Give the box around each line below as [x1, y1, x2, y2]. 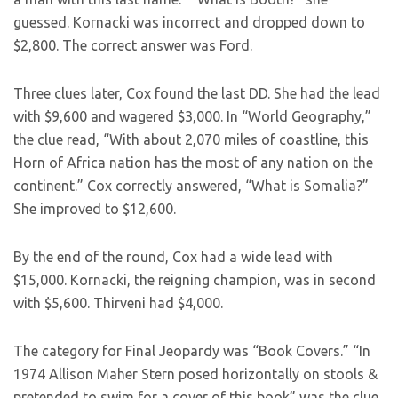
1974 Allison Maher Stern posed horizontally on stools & [13, 366, 378, 382]
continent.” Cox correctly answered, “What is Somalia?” [13, 178, 369, 194]
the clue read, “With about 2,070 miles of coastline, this [13, 131, 369, 147]
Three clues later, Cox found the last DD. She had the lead [13, 85, 380, 101]
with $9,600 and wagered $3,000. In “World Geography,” [13, 108, 371, 124]
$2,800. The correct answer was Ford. [13, 37, 252, 53]
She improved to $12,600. [13, 201, 176, 217]
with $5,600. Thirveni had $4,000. [13, 295, 223, 311]
